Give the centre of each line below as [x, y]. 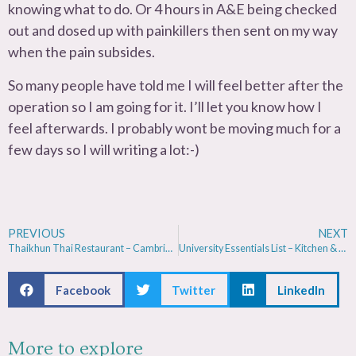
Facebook [83, 290]
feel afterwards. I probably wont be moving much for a [174, 128]
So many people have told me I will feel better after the [176, 85]
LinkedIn [301, 290]
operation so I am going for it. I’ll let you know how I [165, 106]
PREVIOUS [37, 234]
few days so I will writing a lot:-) [104, 149]
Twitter [193, 290]
